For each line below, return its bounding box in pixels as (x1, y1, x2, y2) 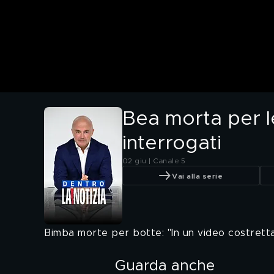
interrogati (122, 134, 221, 154)
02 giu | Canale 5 (122, 157, 186, 165)
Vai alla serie (172, 172, 223, 180)
